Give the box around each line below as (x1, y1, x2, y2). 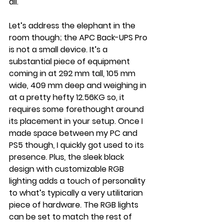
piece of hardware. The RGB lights (9, 199, 140, 211)
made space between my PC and (9, 127, 139, 139)
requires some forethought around (9, 103, 146, 115)
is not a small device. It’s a (9, 43, 110, 55)
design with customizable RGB (9, 163, 126, 175)
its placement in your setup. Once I (9, 115, 145, 127)
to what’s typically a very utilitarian (9, 187, 145, 199)
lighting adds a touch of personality (9, 175, 147, 187)
